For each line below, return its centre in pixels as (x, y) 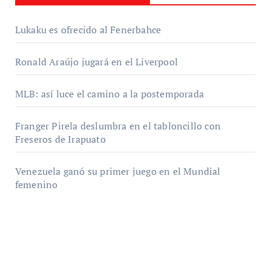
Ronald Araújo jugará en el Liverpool (96, 61)
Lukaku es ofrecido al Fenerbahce (88, 29)
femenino (36, 184)
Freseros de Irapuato (60, 139)
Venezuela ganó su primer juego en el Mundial (118, 171)
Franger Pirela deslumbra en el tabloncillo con (118, 126)
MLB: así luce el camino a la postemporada (109, 93)
